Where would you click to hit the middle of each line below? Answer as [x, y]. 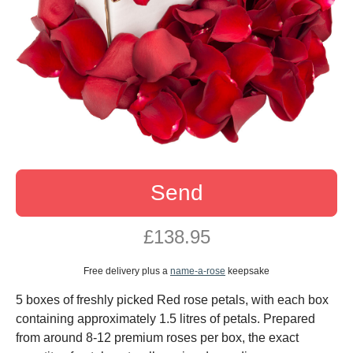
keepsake [247, 271]
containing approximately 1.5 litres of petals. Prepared [165, 319]
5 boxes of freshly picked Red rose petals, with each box [172, 300]
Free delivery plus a [127, 271]
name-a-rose [198, 271]
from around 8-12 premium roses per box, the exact [157, 338]
